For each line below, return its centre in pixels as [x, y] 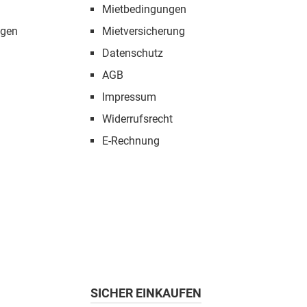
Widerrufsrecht [137, 119]
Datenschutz [133, 53]
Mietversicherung [144, 32]
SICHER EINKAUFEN [146, 293]
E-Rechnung [131, 141]
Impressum [129, 97]
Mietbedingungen [144, 10]
